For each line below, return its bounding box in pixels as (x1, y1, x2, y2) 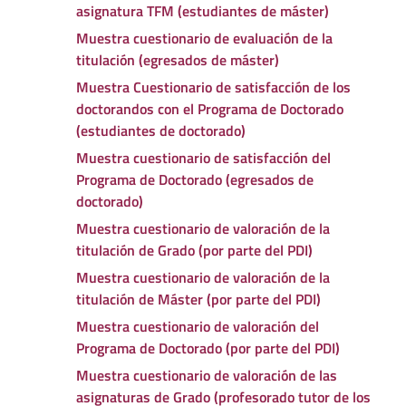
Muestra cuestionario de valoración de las (76, 363, 337, 386)
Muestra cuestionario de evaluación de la (76, 26, 333, 49)
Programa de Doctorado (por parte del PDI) (76, 336, 340, 359)
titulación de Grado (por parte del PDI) (76, 238, 313, 261)
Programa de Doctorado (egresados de (76, 168, 314, 190)
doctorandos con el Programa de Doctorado (76, 97, 343, 120)
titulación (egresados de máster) (76, 48, 279, 71)
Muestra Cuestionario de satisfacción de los (76, 75, 351, 98)
